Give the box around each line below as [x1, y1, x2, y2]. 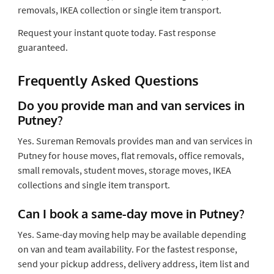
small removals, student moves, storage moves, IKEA [17, 163, 231, 176]
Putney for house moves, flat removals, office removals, [17, 149, 244, 161]
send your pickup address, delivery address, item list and [17, 257, 250, 270]
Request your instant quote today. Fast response [17, 26, 216, 39]
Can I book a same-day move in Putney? [17, 205, 245, 221]
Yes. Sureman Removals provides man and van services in [17, 134, 253, 147]
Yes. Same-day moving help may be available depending [17, 228, 246, 240]
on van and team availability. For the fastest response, [17, 242, 237, 255]
